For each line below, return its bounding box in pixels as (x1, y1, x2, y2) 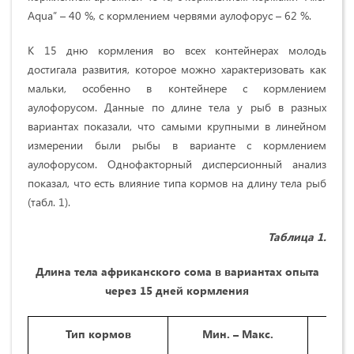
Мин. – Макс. (202, 326, 273, 341)
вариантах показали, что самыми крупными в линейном (28, 118, 326, 134)
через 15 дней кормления (105, 282, 249, 298)
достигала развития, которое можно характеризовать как (28, 61, 326, 77)
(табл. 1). (28, 194, 70, 209)
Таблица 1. (268, 228, 326, 244)
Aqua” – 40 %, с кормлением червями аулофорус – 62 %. (28, 7, 311, 23)
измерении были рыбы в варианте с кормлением (28, 137, 326, 153)
